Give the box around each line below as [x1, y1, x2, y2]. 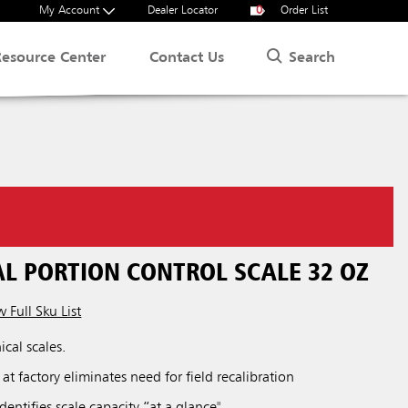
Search [289, 50, 335, 66]
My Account [39, 5, 103, 16]
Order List [277, 5, 328, 16]
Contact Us [149, 51, 225, 66]
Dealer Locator [148, 5, 218, 16]
